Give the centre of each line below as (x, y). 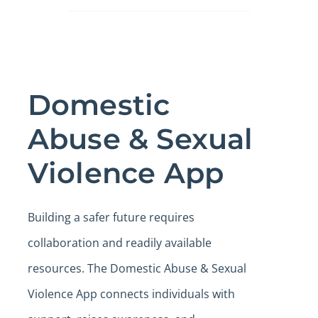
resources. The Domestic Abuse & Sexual (137, 268)
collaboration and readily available (119, 242)
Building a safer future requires (111, 217)
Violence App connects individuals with (131, 294)
